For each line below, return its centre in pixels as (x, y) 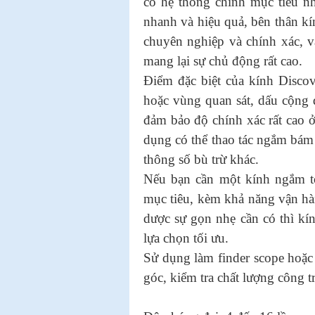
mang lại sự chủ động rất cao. (223, 61)
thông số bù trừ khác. (201, 159)
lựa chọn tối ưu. (186, 238)
